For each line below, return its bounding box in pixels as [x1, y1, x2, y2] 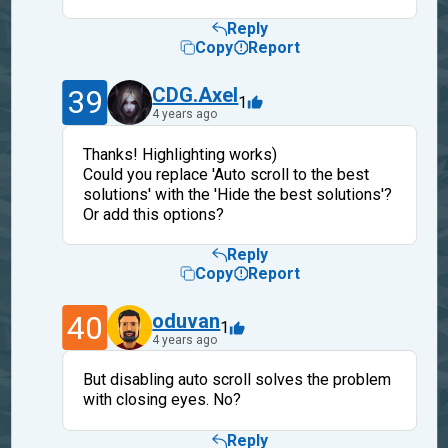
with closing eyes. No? [82, 390, 241, 410]
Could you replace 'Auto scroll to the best [82, 164, 369, 184]
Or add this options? [82, 204, 224, 224]
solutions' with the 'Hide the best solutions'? [82, 184, 392, 204]
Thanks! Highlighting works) [82, 144, 277, 164]
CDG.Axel [152, 83, 239, 108]
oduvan [152, 308, 221, 333]
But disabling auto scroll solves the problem [82, 370, 391, 390]
